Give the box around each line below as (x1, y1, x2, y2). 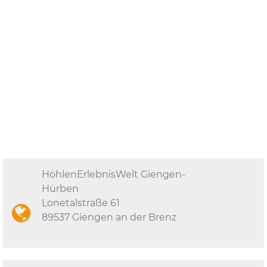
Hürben (42, 183, 79, 195)
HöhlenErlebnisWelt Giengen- (42, 169, 185, 181)
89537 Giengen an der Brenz (42, 212, 176, 223)
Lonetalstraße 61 (42, 197, 120, 209)
